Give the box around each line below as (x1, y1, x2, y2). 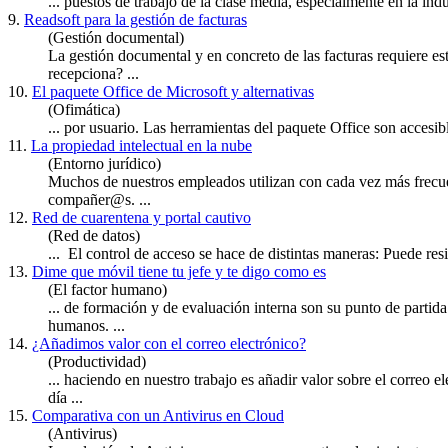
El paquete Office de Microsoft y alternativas (32, 83, 314, 101)
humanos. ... (48, 317, 125, 335)
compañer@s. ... (48, 191, 151, 209)
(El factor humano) (48, 281, 167, 299)
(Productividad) (48, 353, 146, 371)
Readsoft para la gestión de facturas (24, 11, 247, 29)
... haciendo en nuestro (48, 371, 194, 389)
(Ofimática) (48, 101, 120, 119)
